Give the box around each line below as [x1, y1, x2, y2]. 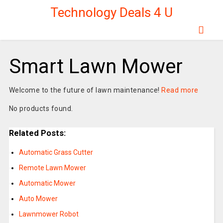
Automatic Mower [18, 179, 76, 188]
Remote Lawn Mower [18, 164, 86, 172]
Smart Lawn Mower [8, 55, 183, 78]
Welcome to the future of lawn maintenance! [8, 86, 162, 94]
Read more [161, 86, 199, 94]
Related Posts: [8, 128, 66, 138]
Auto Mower [18, 195, 58, 203]
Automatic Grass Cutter [18, 148, 93, 157]
